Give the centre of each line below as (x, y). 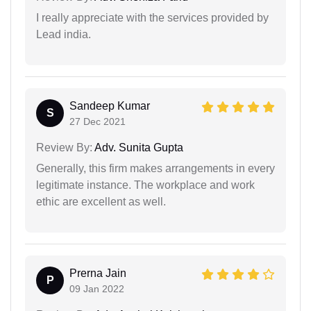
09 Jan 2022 (97, 288)
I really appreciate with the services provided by (152, 17)
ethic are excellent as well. (101, 201)
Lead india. (64, 34)
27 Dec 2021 (98, 121)
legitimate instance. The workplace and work (145, 185)
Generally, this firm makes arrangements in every (155, 168)
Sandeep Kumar (110, 106)
